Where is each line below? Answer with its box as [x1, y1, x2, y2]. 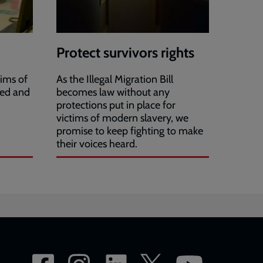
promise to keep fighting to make [56, 124, 203, 138]
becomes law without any [56, 86, 170, 99]
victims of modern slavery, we [56, 112, 188, 125]
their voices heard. [56, 137, 137, 151]
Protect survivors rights [56, 44, 194, 62]
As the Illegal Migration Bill [56, 73, 173, 86]
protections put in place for [56, 99, 176, 112]
